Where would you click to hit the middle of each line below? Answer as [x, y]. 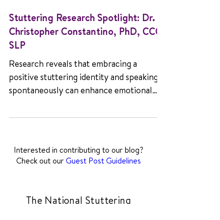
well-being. [29, 130]
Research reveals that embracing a [73, 91]
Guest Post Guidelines [103, 188]
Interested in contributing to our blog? [79, 177]
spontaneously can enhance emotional [81, 117]
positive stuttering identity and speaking [83, 104]
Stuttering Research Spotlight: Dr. [82, 44]
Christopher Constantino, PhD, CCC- [87, 58]
